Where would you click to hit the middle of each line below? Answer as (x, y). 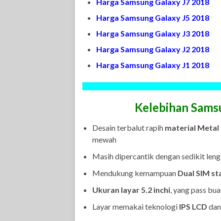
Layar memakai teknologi (136, 206)
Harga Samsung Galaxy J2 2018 (153, 49)
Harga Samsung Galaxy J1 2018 (153, 65)
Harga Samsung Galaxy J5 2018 (153, 18)
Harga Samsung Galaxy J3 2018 (153, 33)
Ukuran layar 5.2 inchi (131, 190)
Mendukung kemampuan (135, 173)
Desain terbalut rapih (129, 128)
